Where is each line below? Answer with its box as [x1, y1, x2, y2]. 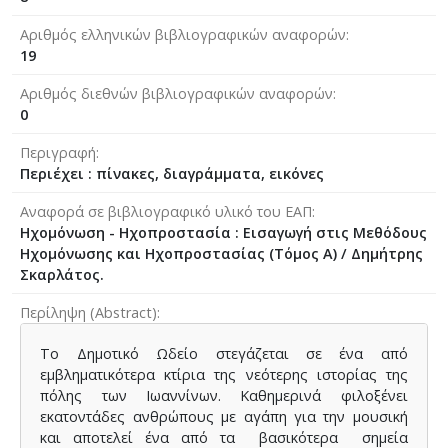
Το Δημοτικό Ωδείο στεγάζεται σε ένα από [40, 343, 408, 363]
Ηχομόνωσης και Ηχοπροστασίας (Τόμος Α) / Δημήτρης [20, 243, 423, 263]
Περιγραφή [20, 142, 96, 162]
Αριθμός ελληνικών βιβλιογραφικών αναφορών [20, 24, 346, 44]
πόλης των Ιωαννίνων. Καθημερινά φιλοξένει [40, 385, 408, 405]
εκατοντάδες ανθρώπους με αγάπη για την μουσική [40, 406, 408, 426]
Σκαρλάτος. [20, 264, 104, 284]
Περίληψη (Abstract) [20, 302, 157, 322]
